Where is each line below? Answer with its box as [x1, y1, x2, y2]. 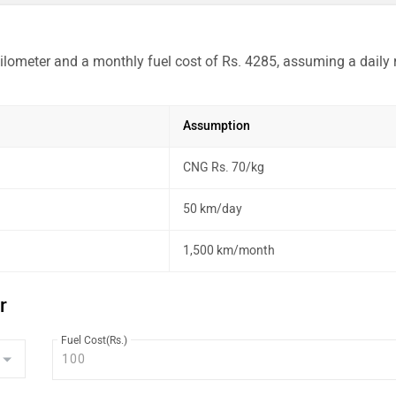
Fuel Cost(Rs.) [61, 334, 127, 346]
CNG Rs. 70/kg [183, 160, 264, 175]
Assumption [183, 118, 250, 133]
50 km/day [183, 202, 242, 217]
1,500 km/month [183, 243, 275, 258]
